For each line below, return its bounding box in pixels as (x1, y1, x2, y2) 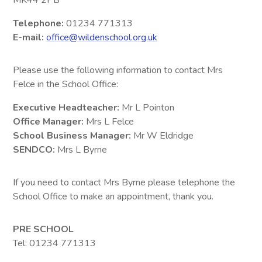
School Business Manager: (13, 129, 132, 143)
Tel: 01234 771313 (13, 237, 96, 250)
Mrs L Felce (84, 115, 135, 129)
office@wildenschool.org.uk (46, 31, 158, 44)
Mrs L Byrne (55, 143, 108, 157)
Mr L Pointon (119, 101, 175, 115)
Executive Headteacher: (13, 101, 120, 115)
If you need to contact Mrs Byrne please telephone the (13, 176, 236, 189)
